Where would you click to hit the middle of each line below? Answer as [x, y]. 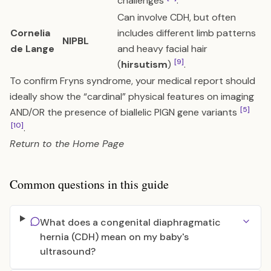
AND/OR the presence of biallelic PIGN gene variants [125, 112]
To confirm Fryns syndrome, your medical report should [132, 81]
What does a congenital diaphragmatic [130, 222]
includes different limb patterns [187, 33]
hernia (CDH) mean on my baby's [114, 237]
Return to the [41, 144]
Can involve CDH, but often [177, 17]
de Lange [32, 49]
